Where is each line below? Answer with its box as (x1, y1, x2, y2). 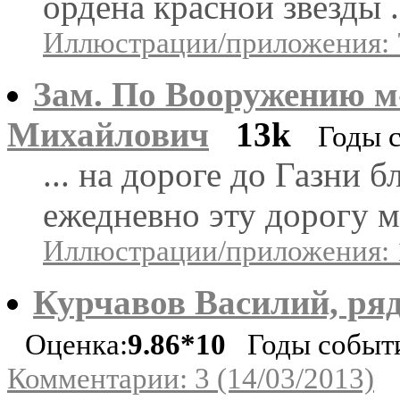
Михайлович (7, 114, 209, 154)
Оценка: (25, 328, 128, 361)
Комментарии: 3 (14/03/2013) (7, 362, 374, 395)
